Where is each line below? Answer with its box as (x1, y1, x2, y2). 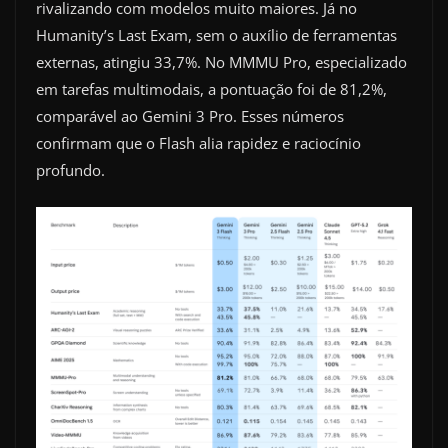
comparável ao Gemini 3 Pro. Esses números (36, 106, 344, 127)
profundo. (36, 160, 105, 181)
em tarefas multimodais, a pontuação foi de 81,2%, (36, 79, 387, 100)
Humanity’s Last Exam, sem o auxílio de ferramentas (36, 25, 397, 46)
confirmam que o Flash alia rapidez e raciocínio (36, 133, 361, 154)
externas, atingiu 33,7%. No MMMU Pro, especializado (36, 52, 407, 73)
